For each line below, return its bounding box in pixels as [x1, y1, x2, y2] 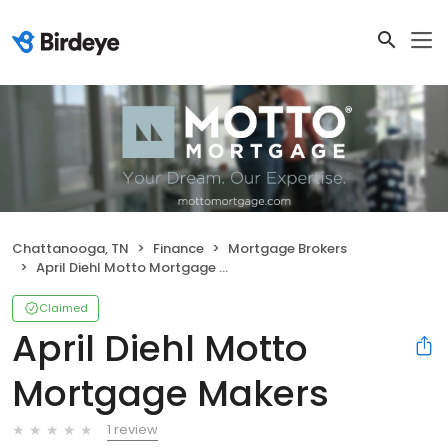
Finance [153, 238, 204, 258]
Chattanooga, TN [12, 238, 129, 258]
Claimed [39, 299, 88, 316]
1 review [107, 419, 158, 439]
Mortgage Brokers [228, 238, 347, 258]
